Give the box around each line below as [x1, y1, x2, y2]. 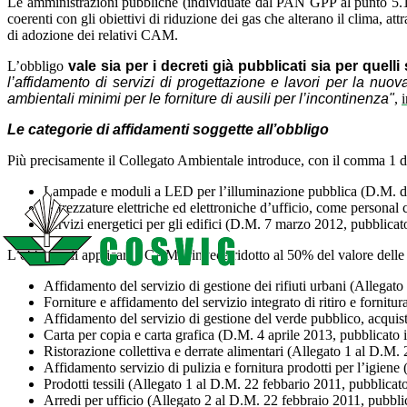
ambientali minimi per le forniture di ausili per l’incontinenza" [7, 90, 394, 106]
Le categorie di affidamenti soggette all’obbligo [7, 121, 329, 137]
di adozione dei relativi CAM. [7, 26, 178, 43]
